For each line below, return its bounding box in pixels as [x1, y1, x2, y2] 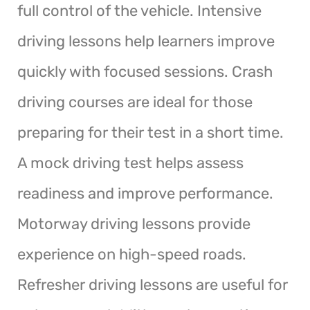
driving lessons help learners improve [17, 31, 275, 51]
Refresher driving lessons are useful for [17, 275, 288, 294]
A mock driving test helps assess [17, 153, 244, 172]
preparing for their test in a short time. [17, 122, 284, 142]
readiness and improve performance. [17, 183, 273, 203]
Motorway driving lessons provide [17, 214, 250, 233]
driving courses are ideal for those [17, 92, 253, 111]
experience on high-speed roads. [17, 244, 246, 264]
